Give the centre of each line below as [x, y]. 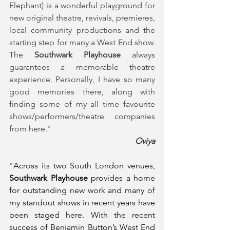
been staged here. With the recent [82, 215]
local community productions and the [82, 30]
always [138, 54]
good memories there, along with [82, 91]
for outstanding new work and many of [82, 190]
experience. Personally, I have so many [82, 79]
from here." [30, 128]
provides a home [121, 178]
